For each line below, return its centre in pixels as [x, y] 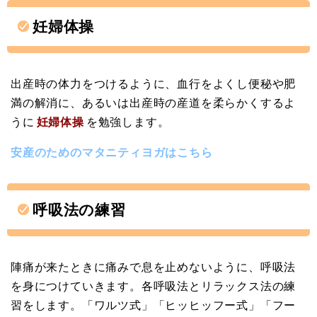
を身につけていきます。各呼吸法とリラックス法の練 [154, 286]
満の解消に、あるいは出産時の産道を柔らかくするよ [154, 103]
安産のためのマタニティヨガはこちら [112, 152]
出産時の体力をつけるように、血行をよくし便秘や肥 [154, 83]
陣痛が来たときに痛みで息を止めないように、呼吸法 [154, 267]
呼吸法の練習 [79, 209]
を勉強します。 [128, 122]
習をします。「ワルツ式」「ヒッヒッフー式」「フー [154, 305]
